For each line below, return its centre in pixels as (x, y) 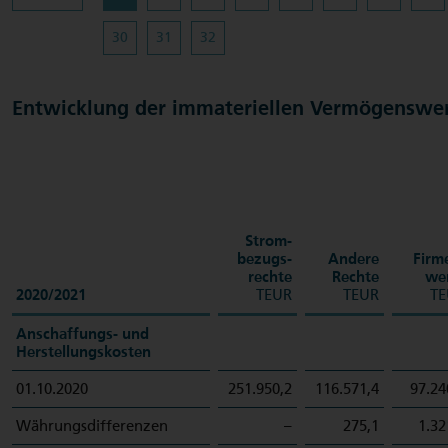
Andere (353, 259)
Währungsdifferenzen (92, 426)
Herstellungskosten (83, 352)
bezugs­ (264, 259)
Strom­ (268, 241)
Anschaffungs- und (82, 334)
